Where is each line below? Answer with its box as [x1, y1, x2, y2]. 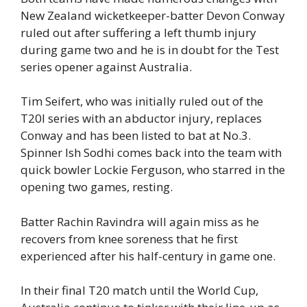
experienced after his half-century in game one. [21, 247, 275, 264]
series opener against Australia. [21, 58, 192, 75]
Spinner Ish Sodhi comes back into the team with [21, 145, 282, 161]
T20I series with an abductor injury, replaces [21, 110, 262, 127]
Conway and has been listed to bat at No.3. [21, 127, 251, 144]
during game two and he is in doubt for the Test [21, 41, 279, 58]
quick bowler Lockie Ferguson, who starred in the [21, 162, 285, 178]
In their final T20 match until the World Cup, [21, 282, 258, 299]
